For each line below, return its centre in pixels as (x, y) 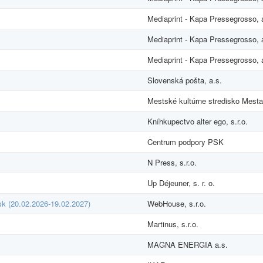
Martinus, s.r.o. (173, 224)
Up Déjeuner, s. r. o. (181, 183)
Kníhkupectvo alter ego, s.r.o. (198, 121)
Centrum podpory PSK (186, 141)
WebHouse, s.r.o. (177, 203)
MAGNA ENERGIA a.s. (188, 244)
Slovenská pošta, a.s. (185, 80)
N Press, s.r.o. (172, 162)
